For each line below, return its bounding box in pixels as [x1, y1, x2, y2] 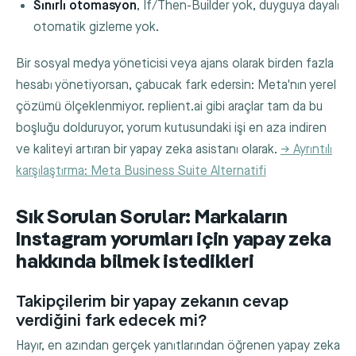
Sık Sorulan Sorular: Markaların [16, 208, 288, 229]
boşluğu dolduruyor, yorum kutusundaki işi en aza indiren [16, 121, 327, 137]
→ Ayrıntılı [281, 142, 332, 158]
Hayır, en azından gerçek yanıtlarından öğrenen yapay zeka [16, 339, 340, 354]
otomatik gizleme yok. [33, 20, 160, 36]
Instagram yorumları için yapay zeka [16, 230, 331, 251]
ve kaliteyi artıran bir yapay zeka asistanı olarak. [16, 142, 281, 158]
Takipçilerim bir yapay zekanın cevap [16, 291, 288, 311]
